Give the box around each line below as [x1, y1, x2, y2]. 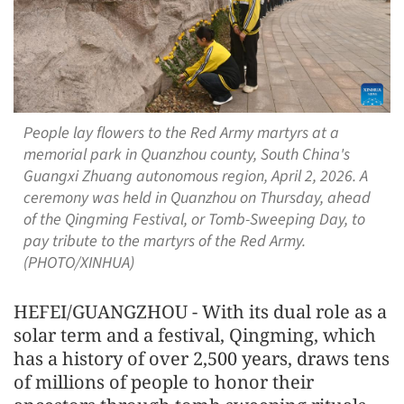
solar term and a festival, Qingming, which [14, 322, 376, 347]
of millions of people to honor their [14, 369, 314, 394]
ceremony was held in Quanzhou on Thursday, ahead [23, 186, 371, 209]
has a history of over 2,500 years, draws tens [14, 345, 390, 371]
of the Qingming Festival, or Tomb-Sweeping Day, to [23, 207, 365, 231]
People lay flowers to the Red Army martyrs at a [23, 121, 339, 144]
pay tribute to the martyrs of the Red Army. [23, 229, 306, 252]
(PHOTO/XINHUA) [23, 251, 134, 274]
